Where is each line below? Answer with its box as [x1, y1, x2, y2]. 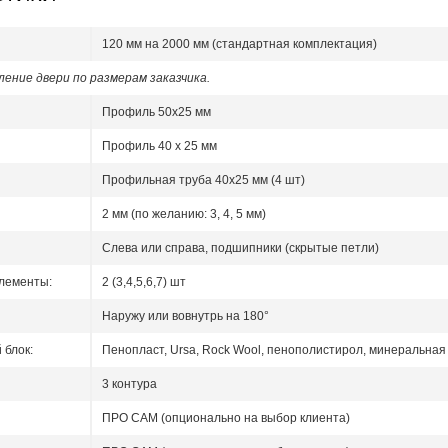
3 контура [102, 377, 157, 392]
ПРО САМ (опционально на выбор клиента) [102, 411, 350, 426]
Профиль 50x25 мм [102, 105, 211, 120]
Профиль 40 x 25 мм [102, 139, 217, 154]
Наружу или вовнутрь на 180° [102, 309, 269, 324]
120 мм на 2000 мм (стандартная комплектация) [102, 37, 377, 52]
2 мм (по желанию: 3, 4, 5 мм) [102, 207, 266, 222]
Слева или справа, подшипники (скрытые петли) [102, 241, 379, 256]
